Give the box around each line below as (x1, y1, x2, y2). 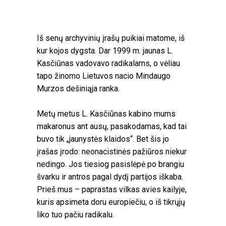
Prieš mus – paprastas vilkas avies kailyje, (37, 184, 187, 194)
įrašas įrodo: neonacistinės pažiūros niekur (37, 146, 187, 156)
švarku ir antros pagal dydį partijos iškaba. (37, 172, 183, 182)
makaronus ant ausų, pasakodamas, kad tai (37, 121, 187, 131)
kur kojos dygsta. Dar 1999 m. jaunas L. (37, 45, 173, 55)
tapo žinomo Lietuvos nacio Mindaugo (37, 71, 171, 81)
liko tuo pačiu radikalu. (37, 209, 114, 219)
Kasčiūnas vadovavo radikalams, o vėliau (37, 58, 180, 68)
